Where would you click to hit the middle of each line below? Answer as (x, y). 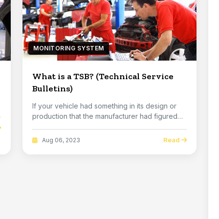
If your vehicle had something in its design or (104, 106)
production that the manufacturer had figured (105, 116)
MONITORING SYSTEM (69, 48)
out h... (43, 126)
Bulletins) (53, 88)
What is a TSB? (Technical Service (64, 76)
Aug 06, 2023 (60, 140)
